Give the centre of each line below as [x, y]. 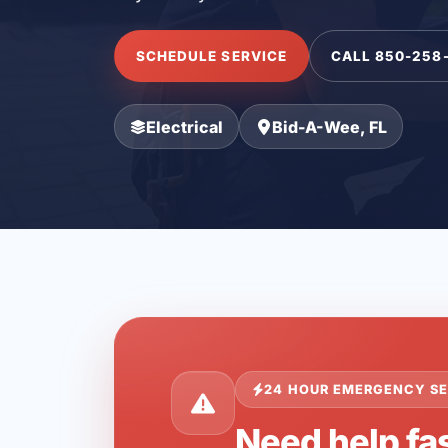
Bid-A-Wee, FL [329, 126]
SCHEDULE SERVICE [211, 55]
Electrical [185, 126]
